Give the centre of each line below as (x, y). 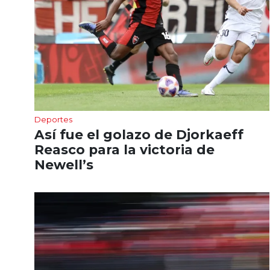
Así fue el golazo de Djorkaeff (139, 135)
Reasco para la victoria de (124, 150)
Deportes (53, 120)
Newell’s (64, 165)
